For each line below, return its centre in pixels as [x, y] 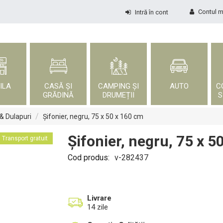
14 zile [98, 207]
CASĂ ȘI [58, 86]
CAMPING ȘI [119, 86]
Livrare [99, 198]
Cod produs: [89, 158]
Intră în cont [151, 12]
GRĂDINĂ [58, 95]
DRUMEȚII [119, 95]
